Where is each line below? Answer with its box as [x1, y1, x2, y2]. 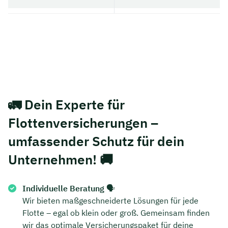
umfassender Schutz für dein [8, 132, 184, 150]
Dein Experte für [24, 95, 125, 113]
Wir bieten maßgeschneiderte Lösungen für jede [22, 195, 198, 206]
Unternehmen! [8, 150, 97, 168]
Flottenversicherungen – [8, 113, 158, 131]
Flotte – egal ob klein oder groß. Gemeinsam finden [22, 207, 210, 218]
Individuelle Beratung [22, 183, 104, 193]
